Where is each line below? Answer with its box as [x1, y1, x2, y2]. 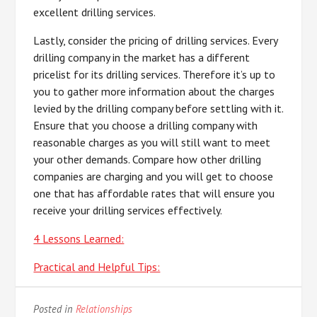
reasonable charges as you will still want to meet [33, 135, 271, 149]
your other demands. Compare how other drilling [33, 152, 262, 166]
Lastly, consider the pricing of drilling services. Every [33, 33, 278, 47]
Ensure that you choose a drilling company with [33, 118, 258, 132]
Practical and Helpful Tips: [33, 260, 161, 274]
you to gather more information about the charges [33, 84, 275, 98]
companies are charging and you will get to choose [33, 169, 274, 183]
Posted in [33, 302, 76, 316]
